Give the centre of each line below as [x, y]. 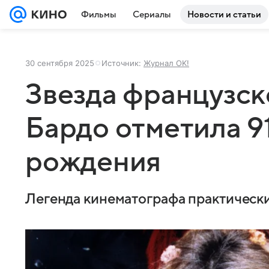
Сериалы [152, 14]
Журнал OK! [166, 63]
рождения [93, 162]
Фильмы [98, 14]
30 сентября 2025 [60, 63]
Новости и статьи [224, 14]
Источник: [122, 63]
